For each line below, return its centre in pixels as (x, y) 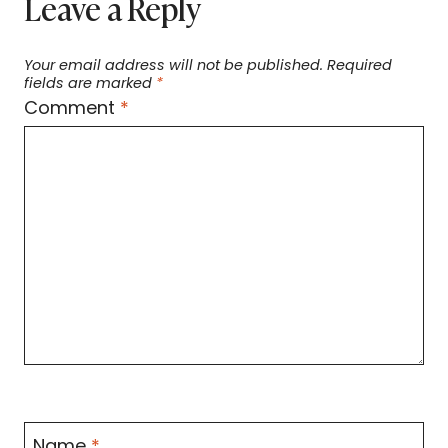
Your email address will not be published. (173, 65)
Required (359, 65)
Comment (72, 107)
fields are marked (90, 83)
